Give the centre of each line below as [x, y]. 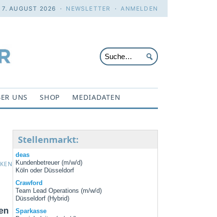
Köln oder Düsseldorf [45, 170]
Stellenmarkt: [48, 139]
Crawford [29, 183]
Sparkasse [31, 211]
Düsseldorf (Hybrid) [43, 199]
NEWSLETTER [88, 8]
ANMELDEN [139, 8]
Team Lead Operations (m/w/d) [59, 191]
